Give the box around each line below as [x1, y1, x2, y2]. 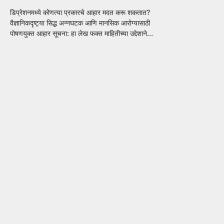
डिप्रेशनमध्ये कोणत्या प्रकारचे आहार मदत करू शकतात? [10, 8, 150, 17]
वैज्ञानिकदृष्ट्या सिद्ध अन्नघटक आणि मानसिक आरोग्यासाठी [10, 18, 150, 27]
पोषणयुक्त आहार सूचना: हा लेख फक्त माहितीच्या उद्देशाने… [10, 29, 153, 38]
